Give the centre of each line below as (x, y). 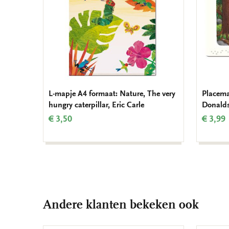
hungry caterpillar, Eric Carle (96, 105)
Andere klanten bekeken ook (121, 205)
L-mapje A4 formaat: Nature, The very (112, 94)
